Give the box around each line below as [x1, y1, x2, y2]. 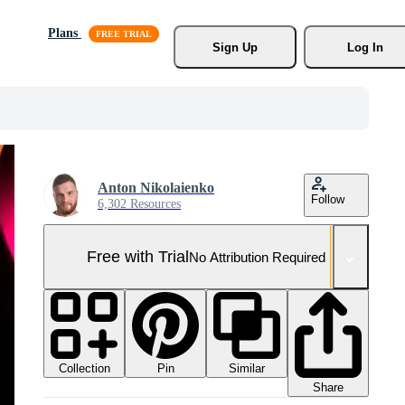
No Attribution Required [189, 249, 325, 265]
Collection [58, 362, 110, 375]
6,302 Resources [98, 197, 181, 211]
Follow [311, 193, 344, 206]
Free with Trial [87, 247, 189, 266]
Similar [229, 362, 265, 375]
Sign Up [212, 40, 258, 54]
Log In [346, 40, 383, 54]
